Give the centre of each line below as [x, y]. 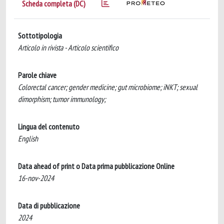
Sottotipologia [40, 35]
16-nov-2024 [36, 178]
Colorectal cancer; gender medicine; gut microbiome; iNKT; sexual [108, 87]
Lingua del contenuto [49, 126]
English [28, 138]
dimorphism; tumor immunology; [62, 99]
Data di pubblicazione [49, 205]
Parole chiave [37, 75]
